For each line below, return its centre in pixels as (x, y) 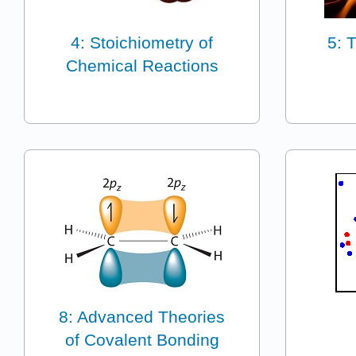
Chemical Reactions (142, 65)
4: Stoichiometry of (142, 42)
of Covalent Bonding (142, 339)
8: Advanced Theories (142, 316)
